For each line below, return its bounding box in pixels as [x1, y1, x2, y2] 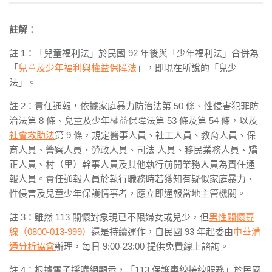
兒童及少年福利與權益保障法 [18, 63, 137, 73]
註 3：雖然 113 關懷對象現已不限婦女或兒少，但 [9, 212, 209, 223]
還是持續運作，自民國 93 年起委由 [91, 226, 233, 237]
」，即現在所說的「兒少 [137, 63, 237, 73]
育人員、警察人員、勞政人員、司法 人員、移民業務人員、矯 [9, 144, 257, 155]
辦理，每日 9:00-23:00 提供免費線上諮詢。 [55, 241, 229, 252]
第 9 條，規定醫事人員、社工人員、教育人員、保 [55, 130, 256, 141]
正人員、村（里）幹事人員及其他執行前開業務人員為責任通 [9, 159, 255, 170]
